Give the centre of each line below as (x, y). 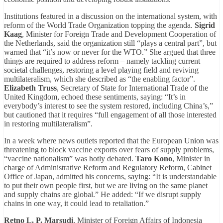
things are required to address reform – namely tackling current (102, 61)
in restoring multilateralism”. (48, 124)
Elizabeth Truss (30, 88)
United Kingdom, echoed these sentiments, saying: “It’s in (95, 97)
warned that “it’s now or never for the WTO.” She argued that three (110, 52)
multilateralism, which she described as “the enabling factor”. (100, 79)
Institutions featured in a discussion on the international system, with (111, 16)
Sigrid (205, 25)
